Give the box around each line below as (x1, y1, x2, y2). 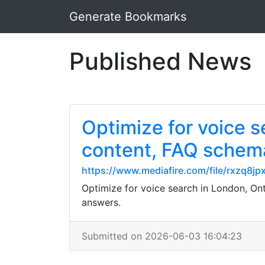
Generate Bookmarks (69, 9, 186, 24)
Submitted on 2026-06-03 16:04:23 (82, 230, 242, 242)
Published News (69, 47, 251, 76)
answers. (82, 196, 121, 208)
